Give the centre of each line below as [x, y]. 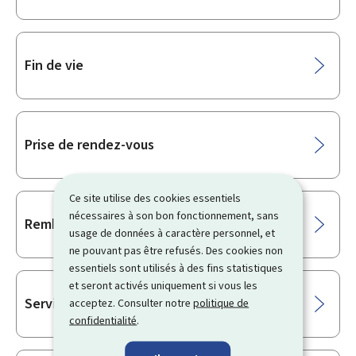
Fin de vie [54, 65]
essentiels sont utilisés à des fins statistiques [176, 268]
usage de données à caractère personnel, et [172, 233]
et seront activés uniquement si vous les [164, 285]
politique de [221, 303]
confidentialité [103, 320]
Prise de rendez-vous [89, 145]
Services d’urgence [84, 304]
